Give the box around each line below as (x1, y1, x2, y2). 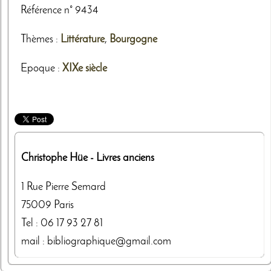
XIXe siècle (62, 63, 107, 74)
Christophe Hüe (21, 152, 88, 163)
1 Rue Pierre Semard (21, 181, 106, 192)
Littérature (60, 34, 105, 45)
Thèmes (21, 34, 53, 45)
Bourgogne (109, 34, 157, 45)
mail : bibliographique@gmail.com (21, 236, 171, 247)
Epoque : (21, 63, 62, 74)
